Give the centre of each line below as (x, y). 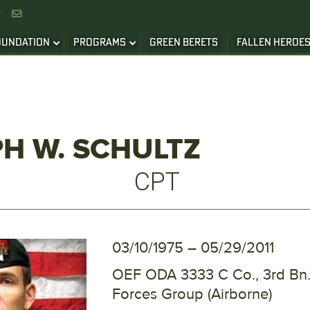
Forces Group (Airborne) (192, 294)
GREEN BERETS (184, 43)
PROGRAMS (100, 43)
